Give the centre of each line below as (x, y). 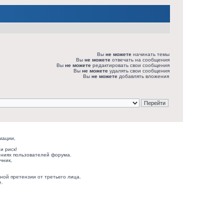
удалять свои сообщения (139, 71)
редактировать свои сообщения (130, 65)
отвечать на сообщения (140, 60)
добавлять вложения (143, 76)
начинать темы (150, 54)
